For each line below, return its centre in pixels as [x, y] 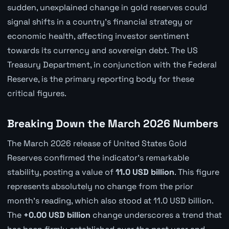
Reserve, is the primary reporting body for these [100, 79]
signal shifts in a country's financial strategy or [100, 21]
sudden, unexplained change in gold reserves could [107, 7]
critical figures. [37, 93]
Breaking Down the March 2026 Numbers [112, 123]
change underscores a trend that [156, 215]
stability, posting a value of [61, 172]
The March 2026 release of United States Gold [97, 144]
